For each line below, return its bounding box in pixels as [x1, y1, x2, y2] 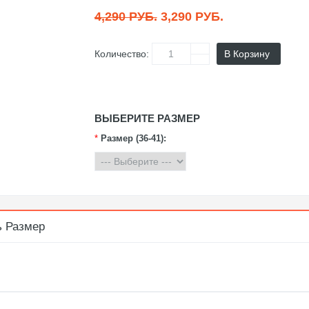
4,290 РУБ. [94, 10, 157, 23]
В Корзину [223, 48, 270, 59]
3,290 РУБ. [160, 10, 223, 23]
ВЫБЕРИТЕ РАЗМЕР [94, 112, 200, 124]
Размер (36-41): [100, 133, 166, 143]
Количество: [94, 48, 149, 59]
